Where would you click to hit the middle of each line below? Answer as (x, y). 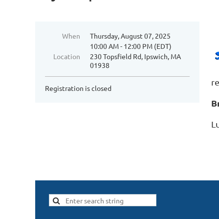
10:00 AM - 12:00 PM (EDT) (131, 46)
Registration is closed (78, 88)
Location (67, 56)
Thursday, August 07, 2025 (130, 36)
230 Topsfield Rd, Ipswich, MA (135, 56)
